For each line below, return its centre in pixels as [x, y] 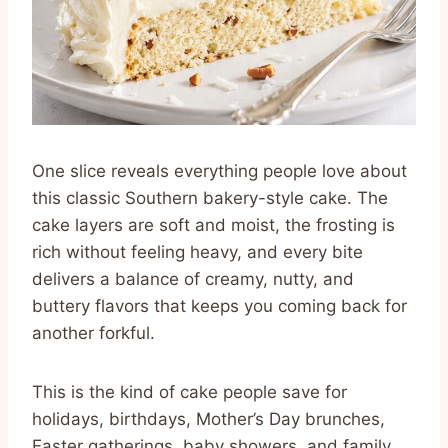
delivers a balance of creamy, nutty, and [193, 278]
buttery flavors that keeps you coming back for [219, 305]
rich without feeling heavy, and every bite [197, 251]
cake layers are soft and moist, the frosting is [213, 224]
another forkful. [93, 332]
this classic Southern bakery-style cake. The [210, 197]
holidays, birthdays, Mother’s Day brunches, [208, 418]
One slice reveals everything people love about [219, 170]
